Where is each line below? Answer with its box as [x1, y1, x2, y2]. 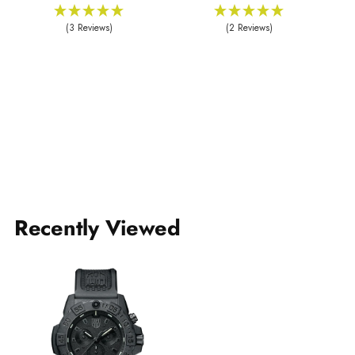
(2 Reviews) [226, 20, 273, 35]
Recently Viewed [14, 212, 181, 243]
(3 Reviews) [66, 20, 113, 35]
